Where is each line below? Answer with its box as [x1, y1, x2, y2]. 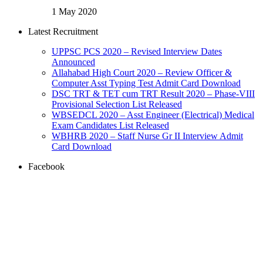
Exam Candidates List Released [52, 120, 169, 131]
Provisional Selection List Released [52, 99, 182, 110]
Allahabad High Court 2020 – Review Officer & [52, 68, 232, 78]
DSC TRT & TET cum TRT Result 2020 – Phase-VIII [52, 89, 255, 99]
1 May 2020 [52, 6, 97, 17]
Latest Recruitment [28, 26, 98, 37]
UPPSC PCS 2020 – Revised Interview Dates [52, 46, 222, 57]
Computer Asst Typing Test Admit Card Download [52, 78, 241, 89]
